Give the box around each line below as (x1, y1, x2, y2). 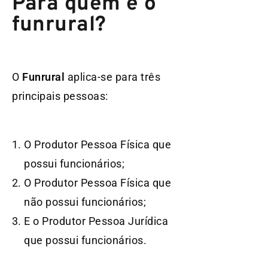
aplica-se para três (65, 71, 160, 84)
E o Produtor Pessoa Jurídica (24, 214, 168, 227)
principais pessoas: (12, 90, 108, 103)
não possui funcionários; (24, 195, 146, 208)
